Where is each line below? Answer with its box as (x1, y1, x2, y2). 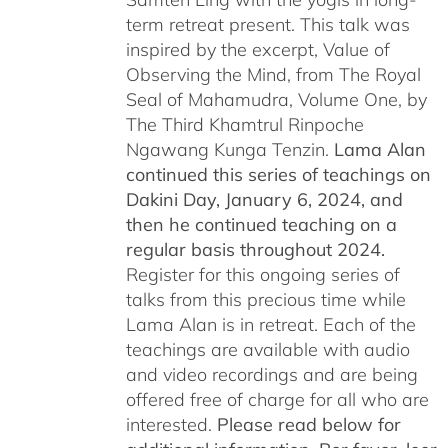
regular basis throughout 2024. (125, 238, 385, 261)
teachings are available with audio (125, 338, 410, 361)
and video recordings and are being (125, 363, 418, 386)
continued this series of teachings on (125, 163, 431, 186)
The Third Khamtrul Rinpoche (125, 113, 364, 136)
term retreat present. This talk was (125, 13, 410, 36)
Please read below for (216, 413, 401, 436)
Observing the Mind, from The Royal (125, 63, 421, 86)
